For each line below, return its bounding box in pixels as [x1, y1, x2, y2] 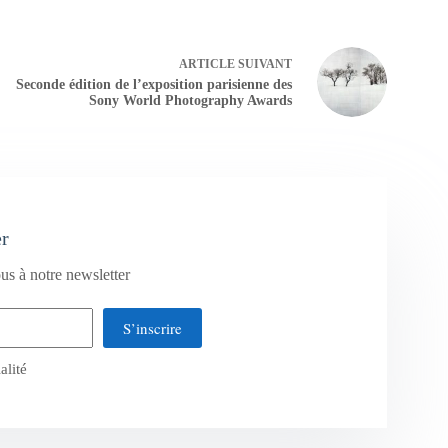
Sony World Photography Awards [88, 93, 292, 109]
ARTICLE [178, 57, 235, 72]
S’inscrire [122, 317, 182, 338]
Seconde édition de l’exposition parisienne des [15, 77, 292, 93]
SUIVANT [234, 57, 292, 72]
